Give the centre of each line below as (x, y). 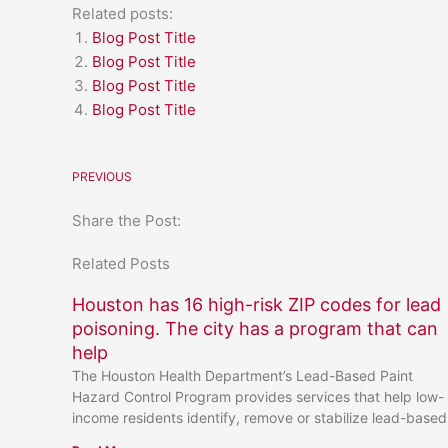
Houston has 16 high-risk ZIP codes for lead (256, 304)
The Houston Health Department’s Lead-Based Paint (242, 375)
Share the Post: (126, 220)
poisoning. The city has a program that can (255, 328)
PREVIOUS (102, 176)
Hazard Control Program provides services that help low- (258, 396)
